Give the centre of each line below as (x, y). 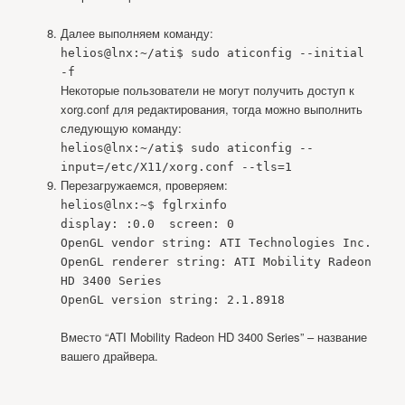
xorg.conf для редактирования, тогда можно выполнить (211, 108)
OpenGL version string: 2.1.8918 (172, 299)
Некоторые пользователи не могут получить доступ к (207, 89)
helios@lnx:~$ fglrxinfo (143, 204)
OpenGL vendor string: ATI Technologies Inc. (216, 242)
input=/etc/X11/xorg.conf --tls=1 (176, 166)
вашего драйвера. (109, 355)
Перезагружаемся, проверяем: (144, 184)
